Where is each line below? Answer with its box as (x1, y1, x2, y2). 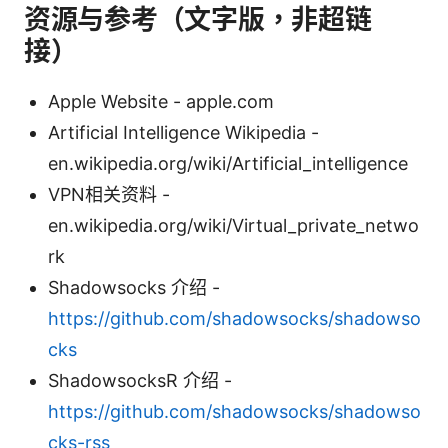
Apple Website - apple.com (48, 90, 274, 112)
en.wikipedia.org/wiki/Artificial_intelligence (48, 152, 408, 174)
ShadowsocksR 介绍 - (48, 369, 232, 391)
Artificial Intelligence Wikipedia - (48, 121, 319, 143)
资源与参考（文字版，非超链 (24, 2, 372, 36)
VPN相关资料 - (48, 183, 170, 205)
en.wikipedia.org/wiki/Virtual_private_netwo (48, 214, 419, 236)
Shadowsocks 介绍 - (48, 276, 220, 298)
